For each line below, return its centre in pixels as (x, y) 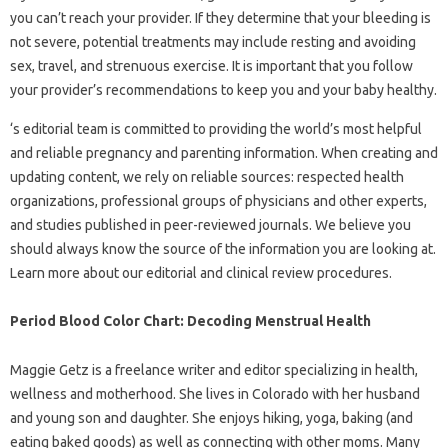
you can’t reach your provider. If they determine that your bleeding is (220, 18)
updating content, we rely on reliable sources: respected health (207, 177)
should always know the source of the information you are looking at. (223, 249)
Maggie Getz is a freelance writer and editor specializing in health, (214, 370)
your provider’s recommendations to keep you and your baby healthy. (223, 90)
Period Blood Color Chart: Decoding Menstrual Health (190, 321)
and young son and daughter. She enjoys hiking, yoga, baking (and (211, 418)
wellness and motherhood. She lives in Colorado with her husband (215, 394)
